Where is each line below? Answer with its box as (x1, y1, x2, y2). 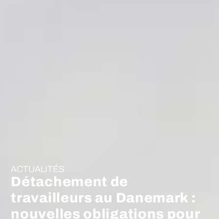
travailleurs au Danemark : (11, 190, 196, 206)
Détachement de (11, 174, 129, 190)
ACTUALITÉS (11, 164, 65, 175)
